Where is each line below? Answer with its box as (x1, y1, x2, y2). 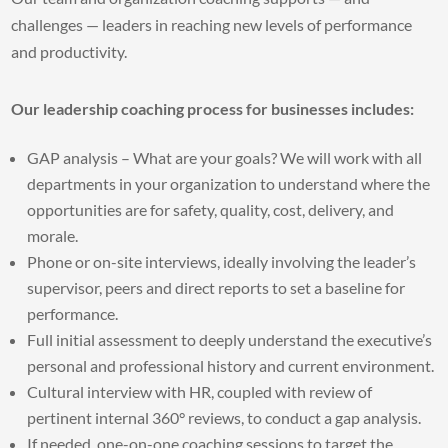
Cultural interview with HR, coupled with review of (27, 381, 373, 401)
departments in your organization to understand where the (27, 173, 431, 193)
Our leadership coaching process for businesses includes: (11, 98, 415, 118)
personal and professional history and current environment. (27, 355, 435, 375)
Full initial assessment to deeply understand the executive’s (27, 329, 433, 349)
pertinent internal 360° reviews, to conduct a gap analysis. (27, 407, 422, 427)
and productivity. (11, 41, 128, 61)
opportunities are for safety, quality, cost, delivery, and (27, 199, 395, 219)
